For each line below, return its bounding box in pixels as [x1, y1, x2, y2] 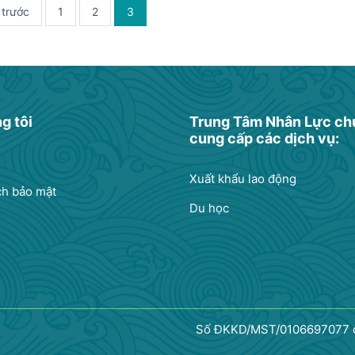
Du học [189, 200, 229, 216]
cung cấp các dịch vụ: [189, 130, 339, 147]
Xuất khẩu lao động [189, 171, 296, 187]
